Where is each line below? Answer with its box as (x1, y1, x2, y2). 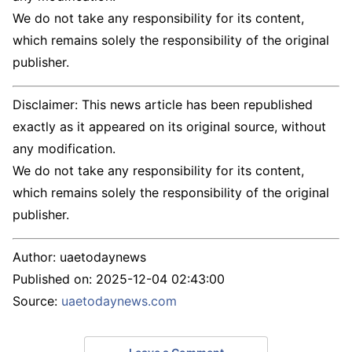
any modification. (13, 140, 115, 156)
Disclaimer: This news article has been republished (13, 96, 313, 112)
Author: (13, 248, 60, 265)
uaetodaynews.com (61, 292, 177, 309)
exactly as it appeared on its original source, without (13, 118, 326, 134)
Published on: (13, 270, 96, 287)
